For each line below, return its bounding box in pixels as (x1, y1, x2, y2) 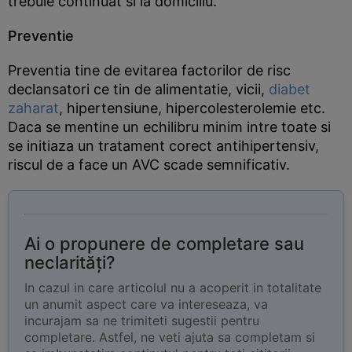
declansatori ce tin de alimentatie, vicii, (8, 81, 269, 97)
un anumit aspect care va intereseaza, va (24, 296, 268, 312)
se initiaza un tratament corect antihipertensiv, (8, 137, 319, 154)
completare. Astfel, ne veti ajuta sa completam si (24, 329, 315, 345)
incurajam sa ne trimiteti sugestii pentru (24, 313, 259, 328)
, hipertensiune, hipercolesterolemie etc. (59, 100, 325, 116)
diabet (269, 81, 310, 97)
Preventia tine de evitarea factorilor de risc (8, 62, 291, 79)
